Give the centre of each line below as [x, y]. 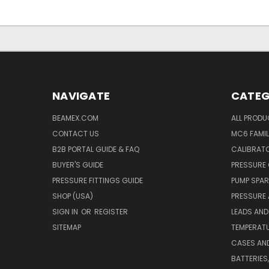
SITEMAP [67, 228]
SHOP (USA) [73, 196]
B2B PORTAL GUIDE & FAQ [96, 150]
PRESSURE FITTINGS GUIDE [98, 181]
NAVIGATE [81, 96]
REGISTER [111, 212]
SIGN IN [66, 212]
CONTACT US [76, 134]
